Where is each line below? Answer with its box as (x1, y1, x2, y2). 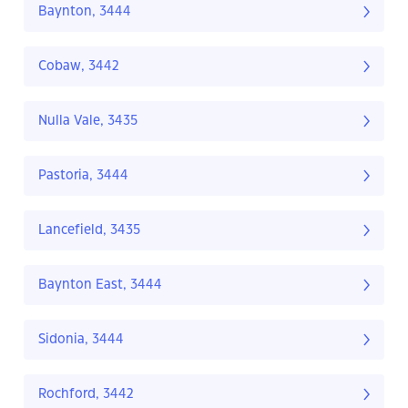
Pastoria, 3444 (38, 169, 128, 183)
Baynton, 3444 (38, 5, 131, 19)
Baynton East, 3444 (38, 279, 162, 292)
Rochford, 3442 (38, 388, 134, 402)
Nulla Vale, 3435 (38, 115, 138, 128)
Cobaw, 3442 (38, 60, 119, 74)
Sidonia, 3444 (38, 333, 124, 347)
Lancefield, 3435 (38, 224, 140, 238)
